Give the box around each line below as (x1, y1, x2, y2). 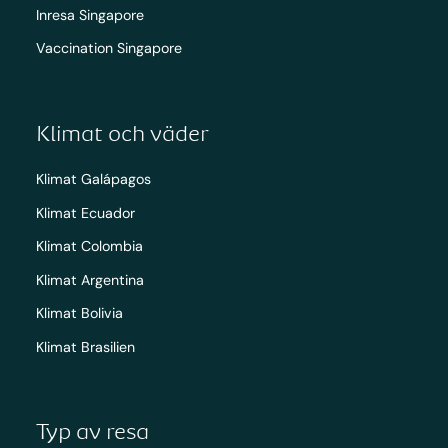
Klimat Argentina (35, 270, 144, 289)
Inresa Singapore (35, 5, 144, 24)
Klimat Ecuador (35, 203, 135, 222)
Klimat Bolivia (35, 304, 123, 323)
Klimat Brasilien (35, 337, 135, 356)
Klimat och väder (35, 119, 209, 146)
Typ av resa (35, 417, 149, 444)
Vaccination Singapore (35, 39, 182, 58)
